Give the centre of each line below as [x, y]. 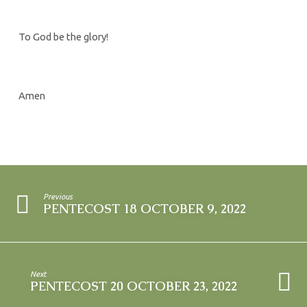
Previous [58, 196]
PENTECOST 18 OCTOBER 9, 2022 [145, 208]
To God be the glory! [63, 37]
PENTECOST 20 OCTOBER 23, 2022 [134, 286]
